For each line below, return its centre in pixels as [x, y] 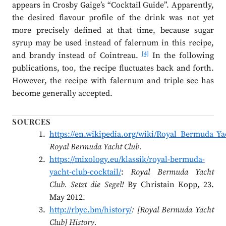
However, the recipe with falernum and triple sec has [113, 81]
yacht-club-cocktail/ [85, 172]
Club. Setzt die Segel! [87, 185]
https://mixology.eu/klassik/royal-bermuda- [127, 160]
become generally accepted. [62, 94]
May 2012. [67, 197]
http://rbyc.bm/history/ [90, 210]
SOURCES [31, 122]
